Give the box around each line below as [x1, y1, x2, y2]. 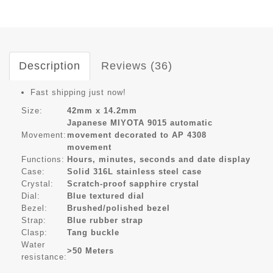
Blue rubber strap [67, 216, 143, 225]
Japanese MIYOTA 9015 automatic [67, 118, 213, 128]
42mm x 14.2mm [67, 106, 137, 116]
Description [19, 60, 80, 73]
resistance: [21, 252, 67, 262]
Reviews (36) [101, 60, 172, 73]
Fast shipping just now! [30, 88, 126, 97]
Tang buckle [67, 228, 119, 238]
